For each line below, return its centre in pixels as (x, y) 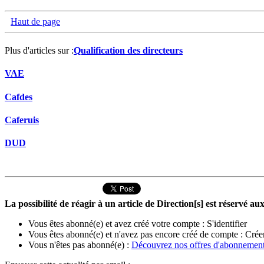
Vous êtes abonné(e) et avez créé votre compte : (118, 224)
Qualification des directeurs (128, 51)
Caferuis (22, 120)
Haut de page (35, 21)
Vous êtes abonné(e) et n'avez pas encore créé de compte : (137, 235)
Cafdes (19, 97)
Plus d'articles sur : (39, 51)
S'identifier (227, 224)
